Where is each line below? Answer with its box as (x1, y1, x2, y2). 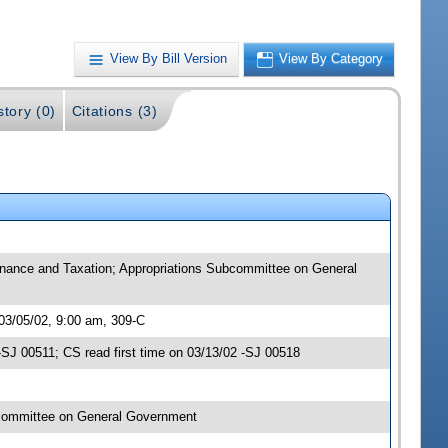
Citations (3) (71, 103, 158, 120)
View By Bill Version (110, 51, 228, 67)
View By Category (279, 51, 384, 67)
